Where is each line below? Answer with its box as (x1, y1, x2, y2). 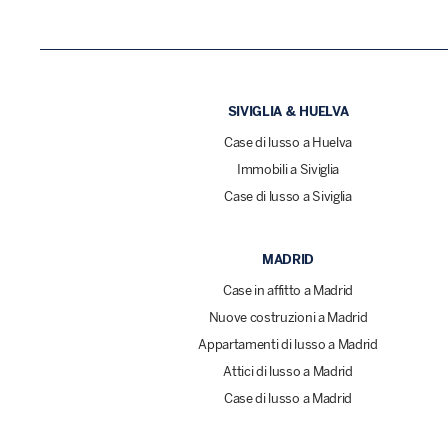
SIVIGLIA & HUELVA (227, 104, 349, 120)
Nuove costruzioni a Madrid (208, 310, 368, 326)
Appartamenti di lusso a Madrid (198, 337, 378, 353)
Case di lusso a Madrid (224, 391, 352, 407)
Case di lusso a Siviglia (224, 189, 352, 205)
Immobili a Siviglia (237, 162, 339, 178)
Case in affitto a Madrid (222, 283, 354, 299)
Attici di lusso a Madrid (223, 364, 353, 380)
